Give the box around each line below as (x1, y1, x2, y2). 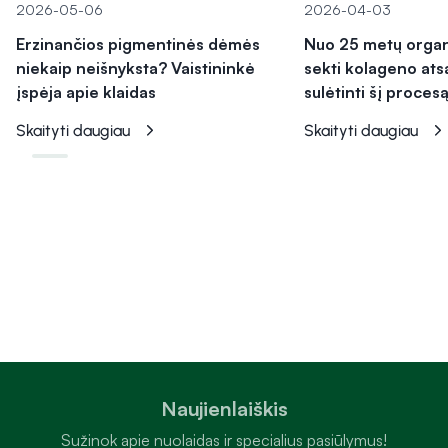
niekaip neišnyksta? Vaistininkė (16, 58, 255, 79)
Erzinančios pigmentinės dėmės (16, 34, 260, 55)
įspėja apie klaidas (16, 82, 156, 103)
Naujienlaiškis (160, 396, 288, 421)
